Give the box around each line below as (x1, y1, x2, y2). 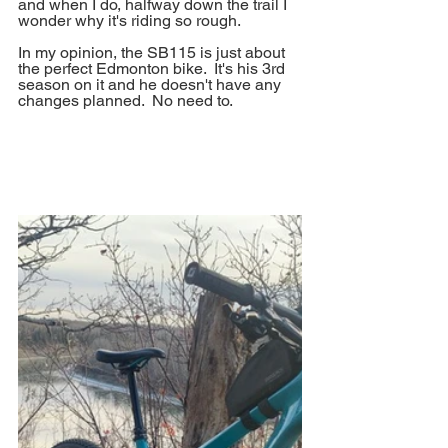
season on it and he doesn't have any (18, 75, 285, 95)
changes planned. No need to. (18, 91, 240, 111)
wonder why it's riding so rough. (18, 11, 241, 31)
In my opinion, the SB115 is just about (18, 43, 289, 63)
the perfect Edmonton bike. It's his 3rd (18, 59, 289, 79)
